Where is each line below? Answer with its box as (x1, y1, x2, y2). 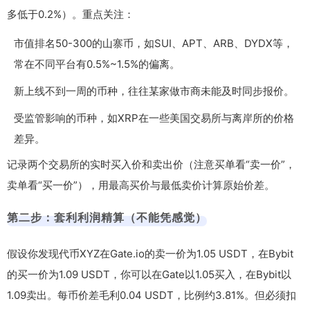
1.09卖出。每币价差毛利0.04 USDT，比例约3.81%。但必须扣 (7, 288, 296, 302)
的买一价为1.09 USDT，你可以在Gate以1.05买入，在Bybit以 (7, 267, 291, 281)
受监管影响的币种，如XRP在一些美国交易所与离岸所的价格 (14, 111, 294, 125)
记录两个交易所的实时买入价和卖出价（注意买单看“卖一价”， (7, 157, 295, 171)
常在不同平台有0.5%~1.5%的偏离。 (14, 57, 180, 71)
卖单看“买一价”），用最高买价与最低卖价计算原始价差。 (7, 178, 275, 192)
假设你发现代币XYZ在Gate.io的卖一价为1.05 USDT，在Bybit (7, 246, 293, 260)
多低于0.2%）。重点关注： (7, 7, 134, 21)
